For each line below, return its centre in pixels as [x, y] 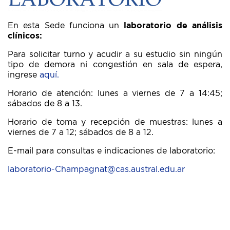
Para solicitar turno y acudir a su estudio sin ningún [115, 55]
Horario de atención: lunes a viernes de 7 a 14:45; [115, 94]
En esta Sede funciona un [66, 26]
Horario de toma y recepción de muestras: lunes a [115, 122]
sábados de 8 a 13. [45, 104]
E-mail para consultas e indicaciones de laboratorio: [111, 151]
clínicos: [25, 36]
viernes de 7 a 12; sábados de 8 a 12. [81, 133]
